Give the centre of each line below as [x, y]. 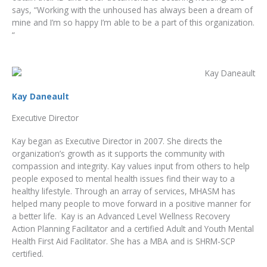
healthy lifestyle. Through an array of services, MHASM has [124, 191]
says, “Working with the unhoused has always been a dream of [132, 10]
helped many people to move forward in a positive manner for [131, 204]
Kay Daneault [41, 97]
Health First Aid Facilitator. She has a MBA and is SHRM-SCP [124, 241]
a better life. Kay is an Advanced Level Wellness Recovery [121, 216]
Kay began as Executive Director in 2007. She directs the [117, 141]
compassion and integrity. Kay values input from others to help [131, 166]
